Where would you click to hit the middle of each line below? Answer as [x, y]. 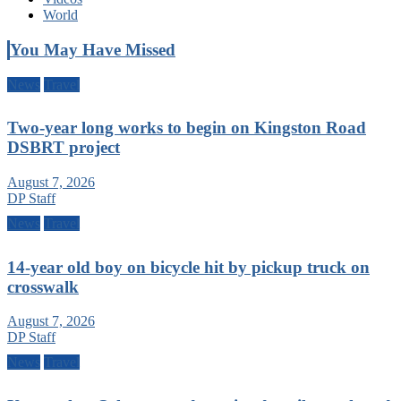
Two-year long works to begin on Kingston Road [187, 128]
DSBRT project [64, 148]
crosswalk [43, 286]
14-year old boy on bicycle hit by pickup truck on [188, 267]
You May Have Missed [93, 49]
